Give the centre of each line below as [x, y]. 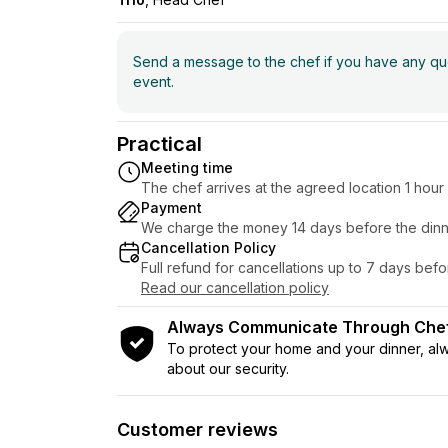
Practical [159, 143]
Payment [171, 207]
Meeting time [187, 167]
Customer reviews [197, 429]
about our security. [228, 368]
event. [153, 81]
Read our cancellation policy [235, 287]
